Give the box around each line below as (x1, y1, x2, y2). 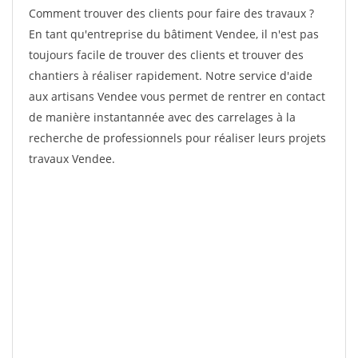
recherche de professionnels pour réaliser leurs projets (29, 130, 326, 145)
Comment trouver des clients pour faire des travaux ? (29, 6, 314, 21)
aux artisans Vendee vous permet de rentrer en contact (29, 89, 325, 104)
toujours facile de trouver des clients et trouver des (29, 47, 304, 62)
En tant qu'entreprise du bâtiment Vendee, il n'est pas (29, 26, 319, 42)
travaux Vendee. (29, 151, 115, 166)
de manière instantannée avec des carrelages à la (29, 109, 296, 125)
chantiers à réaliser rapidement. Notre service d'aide (29, 68, 312, 83)
